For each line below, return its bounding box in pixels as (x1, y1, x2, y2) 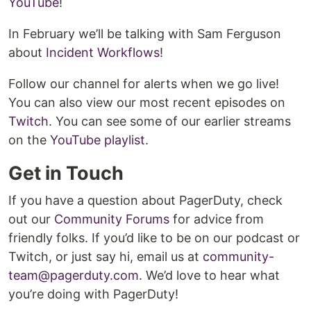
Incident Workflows (46, 44, 160, 60)
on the (8, 132, 50, 147)
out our (8, 211, 54, 226)
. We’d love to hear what (139, 267, 280, 283)
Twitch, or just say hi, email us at (8, 249, 203, 264)
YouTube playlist (50, 132, 145, 147)
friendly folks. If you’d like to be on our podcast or (8, 230, 300, 245)
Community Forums (54, 211, 169, 226)
